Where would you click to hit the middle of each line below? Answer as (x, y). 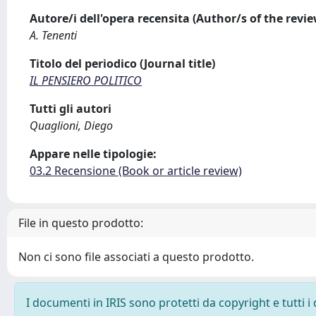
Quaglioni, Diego (71, 126)
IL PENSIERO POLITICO (86, 80)
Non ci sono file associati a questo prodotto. (136, 257)
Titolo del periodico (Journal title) (122, 63)
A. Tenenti (53, 35)
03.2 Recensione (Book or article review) (136, 171)
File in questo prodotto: (81, 223)
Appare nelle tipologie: (93, 154)
